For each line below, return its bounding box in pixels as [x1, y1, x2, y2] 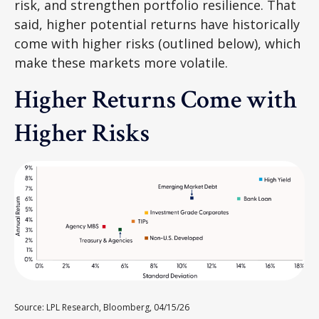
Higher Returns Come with [14, 83, 297, 117]
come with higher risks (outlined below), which [14, 35, 300, 53]
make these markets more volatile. [14, 54, 231, 72]
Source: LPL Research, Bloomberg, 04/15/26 [14, 300, 192, 313]
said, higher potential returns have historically [14, 16, 300, 33]
